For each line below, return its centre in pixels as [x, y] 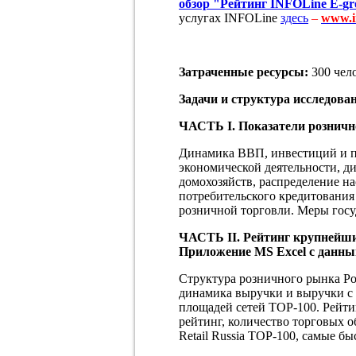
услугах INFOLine [230, 17]
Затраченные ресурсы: [244, 72]
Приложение [217, 251]
